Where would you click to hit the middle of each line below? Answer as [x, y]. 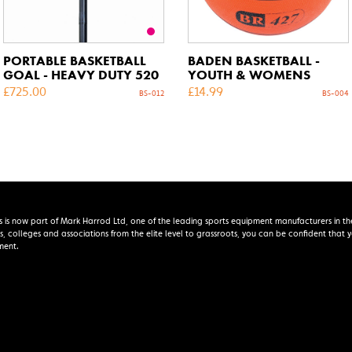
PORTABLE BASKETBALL [75, 60]
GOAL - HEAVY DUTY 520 [81, 75]
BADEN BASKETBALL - [254, 60]
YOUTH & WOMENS [249, 75]
